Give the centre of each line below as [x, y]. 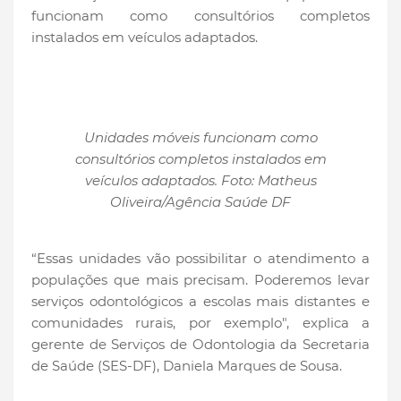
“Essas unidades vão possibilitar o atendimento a [200, 258]
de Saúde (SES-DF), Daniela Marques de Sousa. [187, 365]
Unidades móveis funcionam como [200, 137]
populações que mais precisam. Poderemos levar [200, 279]
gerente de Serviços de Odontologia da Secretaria [200, 344]
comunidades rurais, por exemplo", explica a [200, 322]
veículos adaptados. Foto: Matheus [200, 180]
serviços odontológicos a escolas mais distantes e [200, 301]
